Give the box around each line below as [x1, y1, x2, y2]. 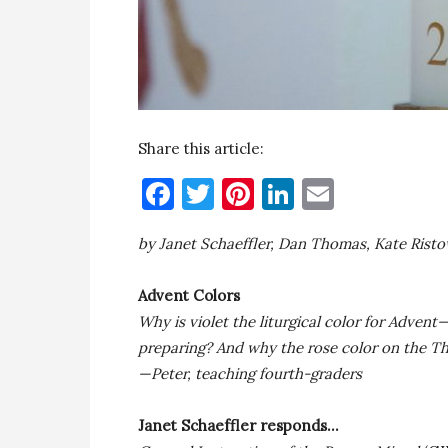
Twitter [214, 173, 330, 214]
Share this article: [138, 139, 264, 158]
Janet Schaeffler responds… [138, 416, 339, 435]
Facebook [174, 173, 312, 214]
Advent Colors [138, 286, 240, 305]
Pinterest [254, 173, 391, 214]
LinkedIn [294, 173, 424, 214]
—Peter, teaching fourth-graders [138, 364, 362, 383]
